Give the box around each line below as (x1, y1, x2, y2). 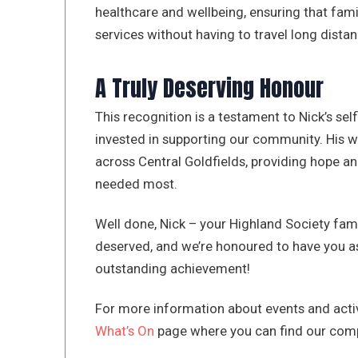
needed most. (94, 176, 177, 193)
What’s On (94, 323, 154, 340)
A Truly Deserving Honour (94, 70, 324, 105)
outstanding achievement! (94, 261, 250, 277)
